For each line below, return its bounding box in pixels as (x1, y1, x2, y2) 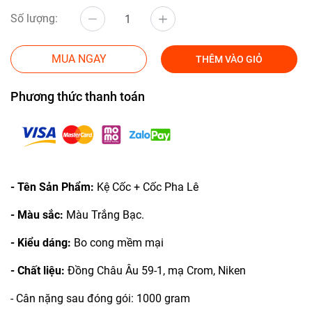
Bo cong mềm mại (74, 236, 164, 250)
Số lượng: (10, 12, 58, 26)
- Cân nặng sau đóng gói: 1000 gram (10, 292, 190, 306)
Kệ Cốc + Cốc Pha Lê (94, 180, 198, 194)
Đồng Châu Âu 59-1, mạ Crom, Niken (68, 264, 246, 278)
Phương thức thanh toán (10, 89, 145, 104)
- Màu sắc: (10, 208, 66, 222)
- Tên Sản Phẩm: (10, 180, 94, 194)
